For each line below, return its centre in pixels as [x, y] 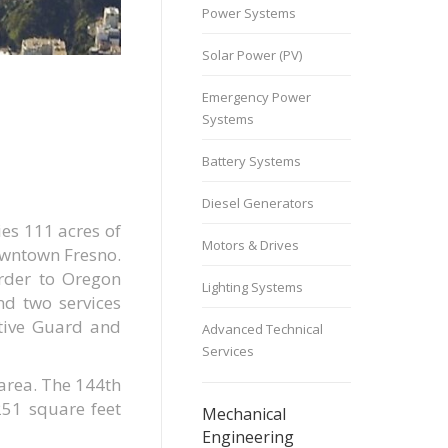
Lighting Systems [252, 287]
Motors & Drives [250, 245]
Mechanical [244, 414]
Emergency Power [256, 97]
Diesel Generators [258, 203]
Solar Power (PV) [252, 55]
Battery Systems [251, 161]
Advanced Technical [262, 329]
